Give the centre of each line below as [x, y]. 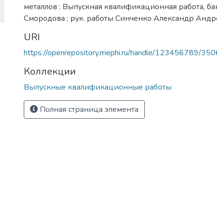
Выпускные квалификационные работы [98, 87]
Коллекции [50, 71]
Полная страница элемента [88, 109]
